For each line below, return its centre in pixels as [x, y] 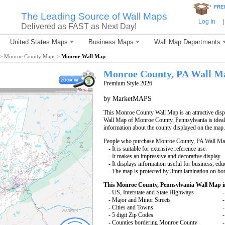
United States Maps [39, 42]
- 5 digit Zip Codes [131, 215]
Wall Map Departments [187, 42]
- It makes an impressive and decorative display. [165, 156]
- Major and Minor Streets [140, 200]
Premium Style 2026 [128, 83]
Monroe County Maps [30, 56]
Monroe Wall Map [83, 56]
